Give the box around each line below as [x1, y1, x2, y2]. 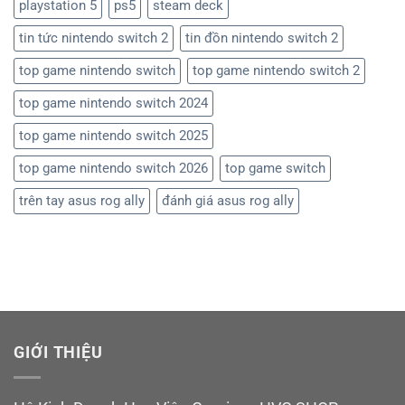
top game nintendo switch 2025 [19, 127, 208, 144]
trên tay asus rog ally [19, 192, 145, 209]
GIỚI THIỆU [14, 343, 104, 363]
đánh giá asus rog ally [162, 192, 294, 209]
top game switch [225, 159, 325, 176]
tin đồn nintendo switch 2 [185, 29, 338, 46]
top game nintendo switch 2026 [19, 159, 208, 176]
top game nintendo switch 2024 [19, 94, 208, 111]
